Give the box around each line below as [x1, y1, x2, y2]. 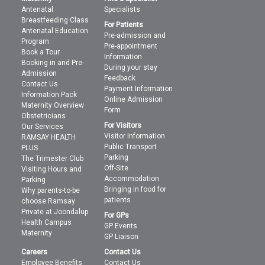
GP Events [104, 221, 138, 230]
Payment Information [104, 84, 173, 93]
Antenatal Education [21, 26, 89, 35]
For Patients [104, 20, 144, 29]
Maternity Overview [21, 101, 85, 109]
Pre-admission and [104, 31, 166, 40]
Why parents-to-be [21, 186, 80, 195]
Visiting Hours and [21, 164, 82, 173]
